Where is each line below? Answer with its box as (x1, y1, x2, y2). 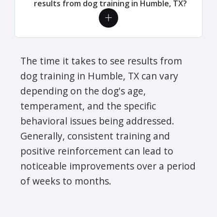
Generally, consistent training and (20, 129, 170, 142)
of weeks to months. (20, 174, 111, 187)
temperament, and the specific (20, 99, 156, 112)
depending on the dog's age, (20, 84, 146, 97)
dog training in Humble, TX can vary (20, 69, 178, 82)
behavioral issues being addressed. (20, 114, 174, 127)
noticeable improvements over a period (20, 159, 196, 172)
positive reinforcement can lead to (20, 144, 173, 157)
